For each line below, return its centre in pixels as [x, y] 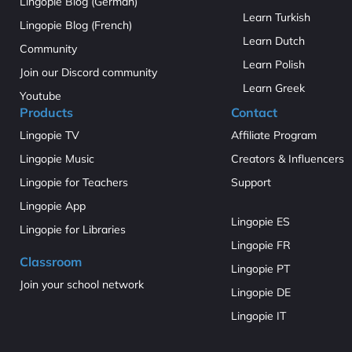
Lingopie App [53, 205]
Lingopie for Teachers [74, 182]
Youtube [40, 95]
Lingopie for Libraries [73, 229]
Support [251, 182]
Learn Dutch [274, 40]
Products [46, 112]
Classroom [51, 261]
